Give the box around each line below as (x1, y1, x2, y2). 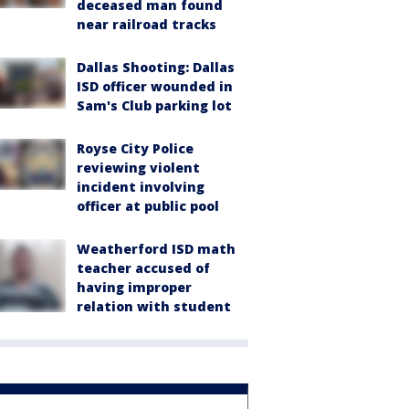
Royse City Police (77, 140, 194, 157)
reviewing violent (77, 159, 200, 176)
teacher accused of (77, 259, 210, 277)
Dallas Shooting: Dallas (77, 58, 235, 76)
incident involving (77, 178, 204, 195)
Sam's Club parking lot (77, 97, 232, 114)
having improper (77, 278, 192, 296)
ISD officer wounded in (77, 78, 233, 95)
